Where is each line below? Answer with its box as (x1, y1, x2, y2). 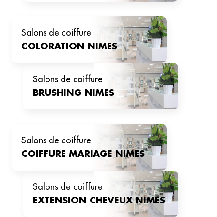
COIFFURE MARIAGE (21, 150, 115, 158)
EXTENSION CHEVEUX (33, 196, 136, 205)
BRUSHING (33, 89, 82, 97)
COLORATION (21, 42, 85, 51)
